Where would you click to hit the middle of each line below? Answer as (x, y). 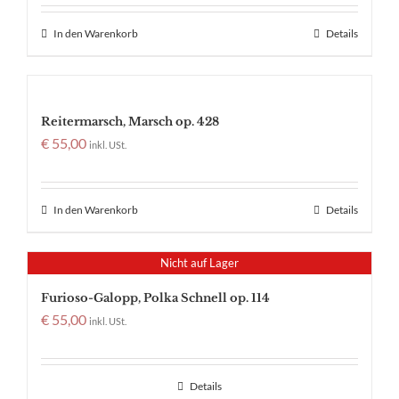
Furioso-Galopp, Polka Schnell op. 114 (155, 298)
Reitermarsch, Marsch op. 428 (130, 122)
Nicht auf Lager (199, 263)
